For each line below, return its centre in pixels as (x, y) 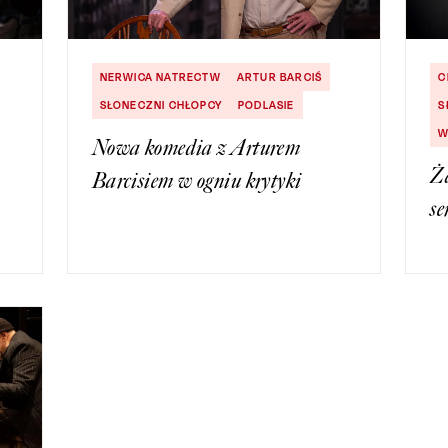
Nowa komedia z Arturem (196, 148)
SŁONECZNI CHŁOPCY (161, 105)
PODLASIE (266, 105)
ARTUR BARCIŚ (279, 77)
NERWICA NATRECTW (160, 77)
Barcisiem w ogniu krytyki (196, 181)
